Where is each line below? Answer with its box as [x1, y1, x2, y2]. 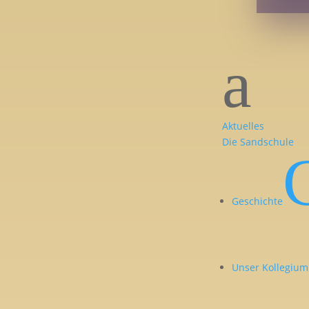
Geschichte [232, 194, 283, 208]
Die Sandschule [222, 134, 295, 148]
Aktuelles [222, 119, 265, 132]
